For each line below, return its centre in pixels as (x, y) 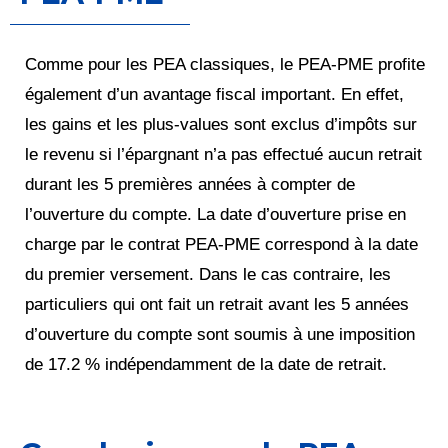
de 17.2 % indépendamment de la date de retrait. (206, 364)
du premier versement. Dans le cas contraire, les (208, 274)
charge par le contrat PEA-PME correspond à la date (221, 244)
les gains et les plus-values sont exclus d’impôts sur (221, 124)
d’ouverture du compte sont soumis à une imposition (220, 334)
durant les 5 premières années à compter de (190, 184)
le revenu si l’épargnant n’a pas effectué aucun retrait (223, 154)
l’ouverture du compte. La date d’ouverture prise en (215, 214)
